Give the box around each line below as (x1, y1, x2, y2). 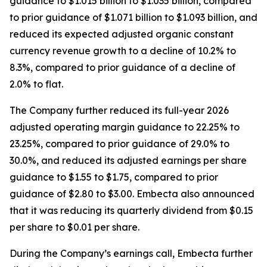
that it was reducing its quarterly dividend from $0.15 (10, 204, 253, 216)
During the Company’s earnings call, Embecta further (10, 247, 253, 259)
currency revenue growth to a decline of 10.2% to (10, 45, 236, 57)
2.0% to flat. (10, 78, 63, 90)
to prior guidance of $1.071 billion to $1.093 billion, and (10, 11, 257, 23)
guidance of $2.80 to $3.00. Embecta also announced (10, 188, 254, 200)
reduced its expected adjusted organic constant (10, 28, 234, 40)
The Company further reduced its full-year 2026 (10, 104, 229, 116)
